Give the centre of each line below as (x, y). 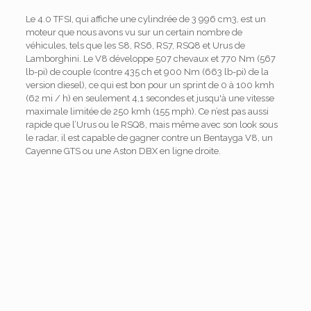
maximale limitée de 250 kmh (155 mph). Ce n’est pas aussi (147, 111)
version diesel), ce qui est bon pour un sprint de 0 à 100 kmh (150, 85)
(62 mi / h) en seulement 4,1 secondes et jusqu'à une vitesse (150, 98)
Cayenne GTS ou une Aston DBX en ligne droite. (123, 151)
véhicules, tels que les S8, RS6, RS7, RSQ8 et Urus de (135, 45)
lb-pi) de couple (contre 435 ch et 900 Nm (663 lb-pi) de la (147, 72)
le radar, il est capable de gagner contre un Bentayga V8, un (149, 138)
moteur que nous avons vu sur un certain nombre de (134, 32)
